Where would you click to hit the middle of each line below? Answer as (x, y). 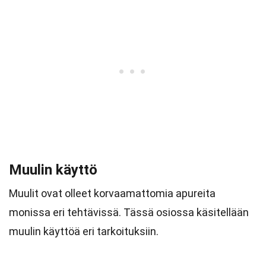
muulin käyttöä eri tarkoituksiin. (84, 231)
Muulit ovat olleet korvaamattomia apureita (112, 193)
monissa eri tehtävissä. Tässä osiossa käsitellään (129, 212)
